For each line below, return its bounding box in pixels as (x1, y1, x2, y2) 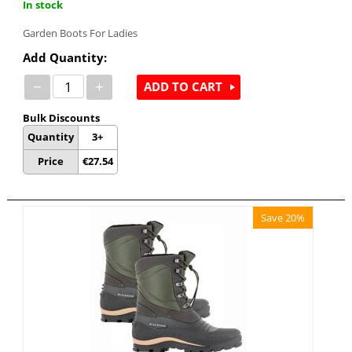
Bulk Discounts (22, 110, 100, 125)
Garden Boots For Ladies (22, 25, 137, 40)
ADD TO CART (143, 79, 222, 95)
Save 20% (261, 210, 306, 225)
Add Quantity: (22, 49, 107, 65)
